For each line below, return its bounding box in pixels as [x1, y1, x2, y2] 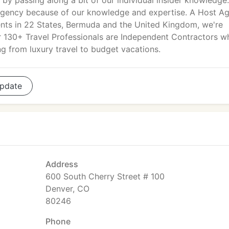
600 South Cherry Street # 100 [45, 171, 165, 181]
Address [45, 159, 78, 169]
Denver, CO [45, 184, 89, 194]
